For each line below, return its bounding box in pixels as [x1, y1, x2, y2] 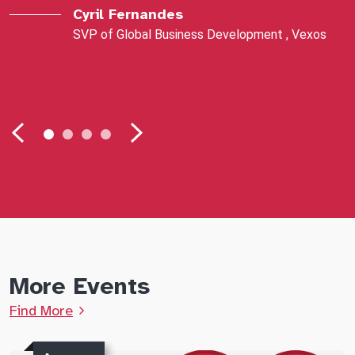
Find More [10, 301, 73, 319]
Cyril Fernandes [73, 5, 183, 23]
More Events [10, 270, 150, 301]
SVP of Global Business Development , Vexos [73, 26, 326, 42]
